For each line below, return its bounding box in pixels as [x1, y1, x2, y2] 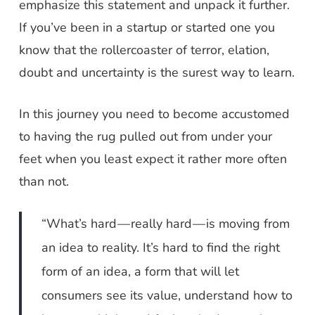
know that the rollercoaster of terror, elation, [18, 41, 269, 58]
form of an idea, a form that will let [41, 263, 240, 280]
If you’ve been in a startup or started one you [18, 19, 275, 36]
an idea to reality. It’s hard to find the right [41, 239, 281, 256]
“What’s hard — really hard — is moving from [41, 215, 290, 232]
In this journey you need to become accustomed [18, 105, 290, 122]
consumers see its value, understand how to [41, 287, 293, 304]
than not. [18, 173, 69, 190]
